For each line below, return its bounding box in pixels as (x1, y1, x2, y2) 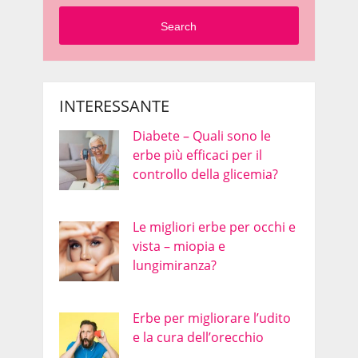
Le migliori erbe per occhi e (132, 218, 296, 237)
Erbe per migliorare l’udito (132, 309, 291, 328)
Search (161, 19, 197, 33)
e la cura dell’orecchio (132, 328, 264, 347)
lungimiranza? (132, 257, 217, 275)
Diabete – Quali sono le (132, 127, 271, 145)
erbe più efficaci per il (132, 146, 262, 165)
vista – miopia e (132, 237, 225, 256)
